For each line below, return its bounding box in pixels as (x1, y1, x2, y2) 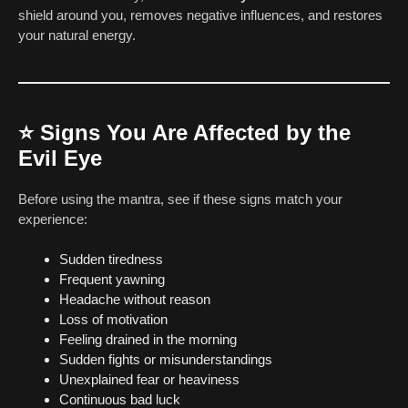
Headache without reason (59, 291, 210, 308)
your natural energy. (18, 26, 136, 43)
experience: (18, 210, 87, 227)
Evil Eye (18, 145, 102, 170)
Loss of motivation (59, 311, 168, 328)
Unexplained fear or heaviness (59, 372, 240, 388)
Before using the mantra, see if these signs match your (18, 190, 342, 207)
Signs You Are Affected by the (40, 119, 351, 145)
